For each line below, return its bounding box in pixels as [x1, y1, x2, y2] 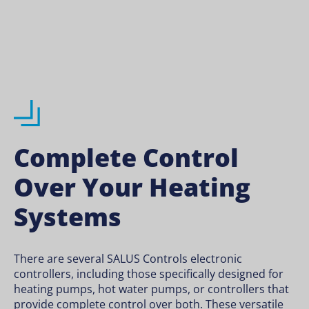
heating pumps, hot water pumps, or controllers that [14, 281, 289, 297]
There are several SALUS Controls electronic [14, 251, 242, 267]
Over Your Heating [14, 170, 250, 205]
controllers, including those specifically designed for [14, 266, 283, 282]
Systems [14, 200, 121, 235]
